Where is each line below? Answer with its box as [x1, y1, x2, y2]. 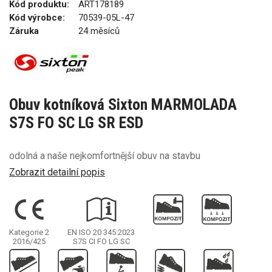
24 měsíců [78, 25, 120, 36]
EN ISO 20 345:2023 [67, 227, 135, 237]
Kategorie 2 [9, 227, 49, 237]
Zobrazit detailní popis [9, 166, 105, 178]
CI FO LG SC [88, 236, 130, 246]
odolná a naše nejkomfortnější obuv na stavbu [9, 150, 200, 161]
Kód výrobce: [9, 12, 65, 23]
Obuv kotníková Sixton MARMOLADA [9, 95, 237, 114]
